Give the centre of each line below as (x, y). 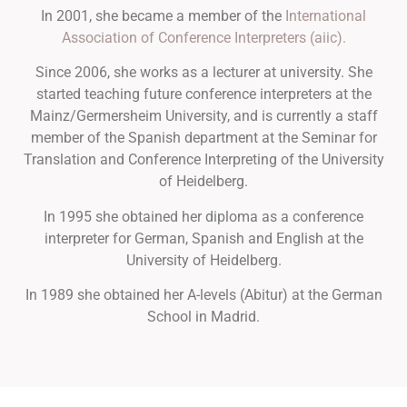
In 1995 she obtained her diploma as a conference (203, 216)
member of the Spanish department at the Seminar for (203, 138)
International (326, 15)
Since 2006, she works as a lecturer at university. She (203, 73)
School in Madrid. (203, 317)
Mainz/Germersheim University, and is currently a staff (203, 116)
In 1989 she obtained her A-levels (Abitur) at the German (203, 295)
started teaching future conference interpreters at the (203, 94)
